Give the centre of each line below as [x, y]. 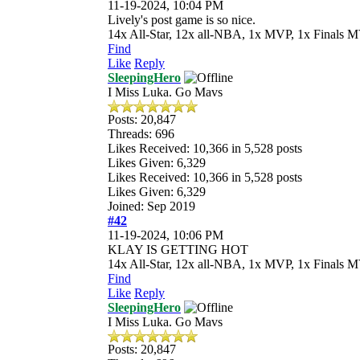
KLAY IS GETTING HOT [178, 249]
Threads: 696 [141, 133]
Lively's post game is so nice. [182, 19]
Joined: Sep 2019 [151, 206]
